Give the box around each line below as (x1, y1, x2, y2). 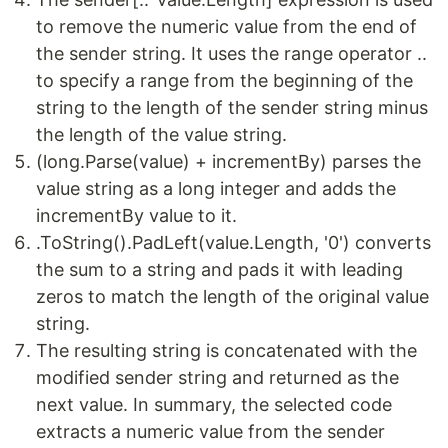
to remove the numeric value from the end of (36, 16, 417, 38)
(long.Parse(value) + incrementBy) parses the (36, 151, 421, 173)
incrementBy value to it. (36, 205, 237, 227)
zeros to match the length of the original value (36, 286, 429, 308)
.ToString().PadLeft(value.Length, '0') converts (36, 232, 431, 254)
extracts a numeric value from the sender (36, 421, 385, 443)
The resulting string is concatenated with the (36, 340, 417, 362)
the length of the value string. (36, 124, 287, 146)
